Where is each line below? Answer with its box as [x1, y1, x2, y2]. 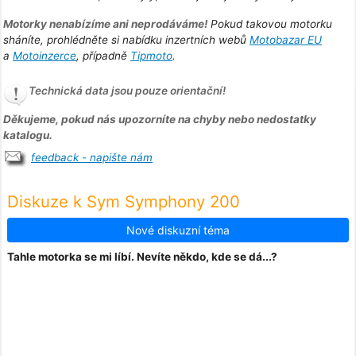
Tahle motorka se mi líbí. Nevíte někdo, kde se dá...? [7, 250, 277, 263]
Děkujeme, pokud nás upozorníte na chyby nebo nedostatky [3, 113, 316, 126]
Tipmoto [130, 49, 172, 63]
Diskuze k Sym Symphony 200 [7, 191, 240, 211]
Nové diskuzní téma [126, 222, 230, 237]
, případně [76, 49, 130, 63]
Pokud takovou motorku [207, 17, 332, 31]
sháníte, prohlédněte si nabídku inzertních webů [3, 33, 250, 47]
